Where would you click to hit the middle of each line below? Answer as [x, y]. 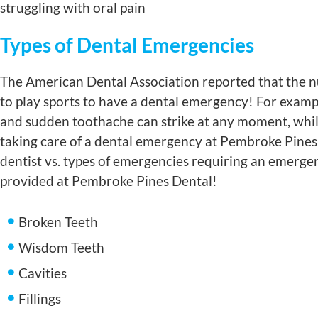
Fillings [40, 298]
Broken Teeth [59, 222]
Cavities [43, 273]
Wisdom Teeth [62, 247]
